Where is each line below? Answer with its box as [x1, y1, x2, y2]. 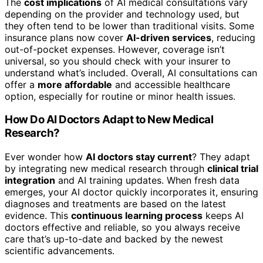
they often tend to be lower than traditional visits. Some [5, 19, 254, 32]
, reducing [211, 31, 255, 43]
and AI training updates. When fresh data [55, 174, 240, 186]
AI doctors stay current [86, 150, 192, 163]
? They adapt [192, 150, 250, 163]
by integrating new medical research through [5, 162, 207, 174]
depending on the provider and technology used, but [5, 8, 240, 20]
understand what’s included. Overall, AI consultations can [5, 66, 257, 79]
